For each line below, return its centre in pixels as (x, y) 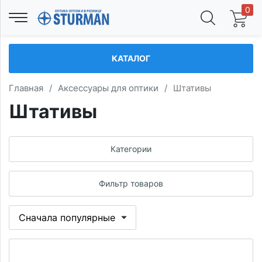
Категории (131, 149)
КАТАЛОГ (131, 58)
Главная (26, 88)
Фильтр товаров (131, 183)
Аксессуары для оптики (108, 88)
